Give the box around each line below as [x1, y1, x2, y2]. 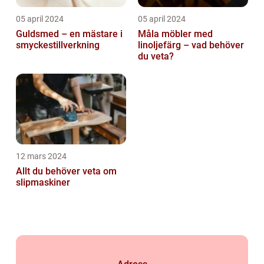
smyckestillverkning [16, 39, 100, 51]
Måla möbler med [138, 28, 213, 40]
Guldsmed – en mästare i [16, 28, 123, 40]
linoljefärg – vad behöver [138, 39, 244, 51]
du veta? [138, 51, 174, 62]
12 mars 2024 [16, 151, 67, 161]
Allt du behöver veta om [16, 166, 117, 177]
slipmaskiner [16, 177, 70, 189]
